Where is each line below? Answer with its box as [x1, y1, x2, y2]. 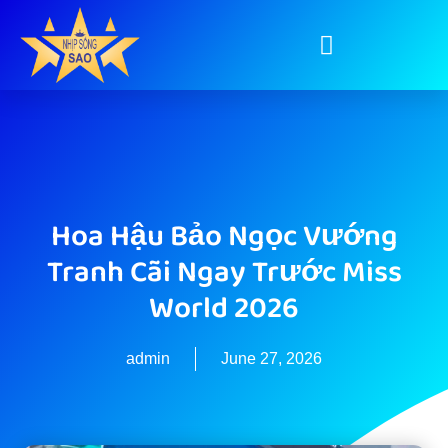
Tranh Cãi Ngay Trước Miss [46, 248, 402, 297]
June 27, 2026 [221, 349, 322, 367]
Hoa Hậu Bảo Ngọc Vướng [50, 212, 398, 261]
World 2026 [149, 284, 299, 333]
